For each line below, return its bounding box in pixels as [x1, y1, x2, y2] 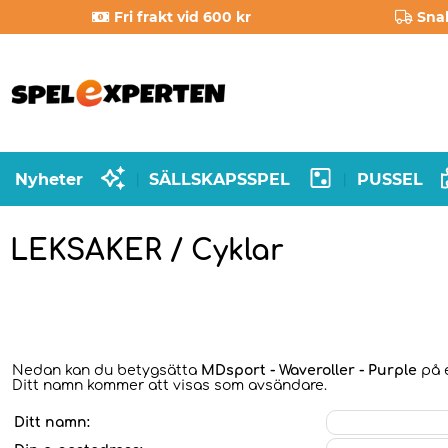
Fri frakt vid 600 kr [114, 8, 252, 26]
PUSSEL [356, 169, 423, 189]
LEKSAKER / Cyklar [10, 234, 284, 267]
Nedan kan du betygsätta [12, 363, 201, 378]
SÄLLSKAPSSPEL [149, 169, 291, 189]
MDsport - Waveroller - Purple [201, 363, 417, 378]
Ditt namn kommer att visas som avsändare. [12, 378, 327, 393]
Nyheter [15, 169, 83, 189]
